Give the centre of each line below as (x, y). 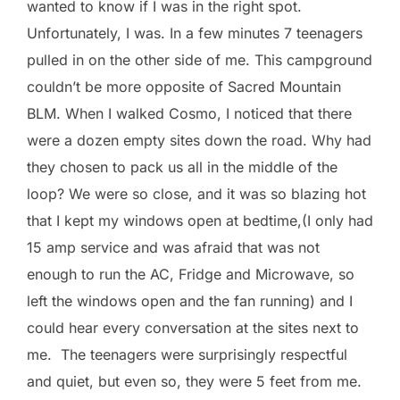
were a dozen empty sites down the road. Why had (199, 140)
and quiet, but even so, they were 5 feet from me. (196, 381)
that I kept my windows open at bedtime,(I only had (200, 220)
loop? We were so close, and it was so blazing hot (196, 193)
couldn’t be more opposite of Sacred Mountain (184, 86)
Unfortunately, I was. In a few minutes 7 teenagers (195, 33)
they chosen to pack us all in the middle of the (182, 167)
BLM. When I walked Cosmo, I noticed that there (189, 113)
